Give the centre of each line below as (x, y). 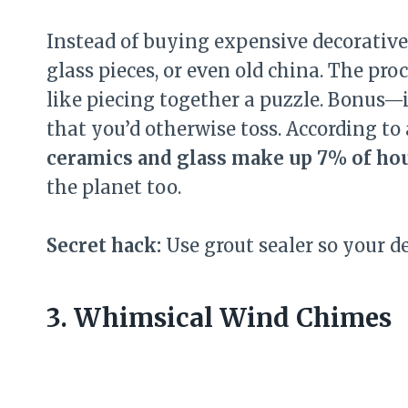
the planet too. (114, 188)
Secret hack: (104, 246)
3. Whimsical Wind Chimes (219, 318)
